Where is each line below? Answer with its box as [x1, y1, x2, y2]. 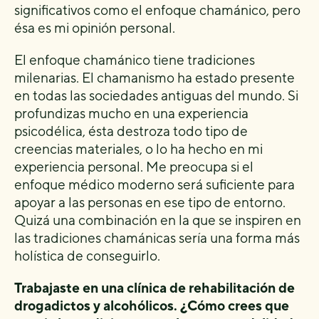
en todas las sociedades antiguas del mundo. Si [14, 88, 298, 103]
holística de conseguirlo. [14, 248, 160, 263]
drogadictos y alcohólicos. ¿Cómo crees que [14, 298, 289, 313]
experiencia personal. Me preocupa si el [14, 159, 253, 174]
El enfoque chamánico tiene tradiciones [14, 52, 255, 68]
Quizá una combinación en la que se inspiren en [14, 212, 301, 228]
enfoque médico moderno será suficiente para [14, 177, 295, 192]
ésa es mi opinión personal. [14, 20, 175, 36]
